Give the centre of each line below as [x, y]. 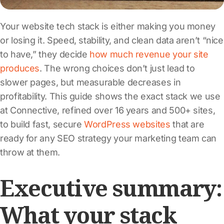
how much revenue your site [149, 54]
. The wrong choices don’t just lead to [117, 68]
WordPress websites [127, 124]
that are [187, 124]
